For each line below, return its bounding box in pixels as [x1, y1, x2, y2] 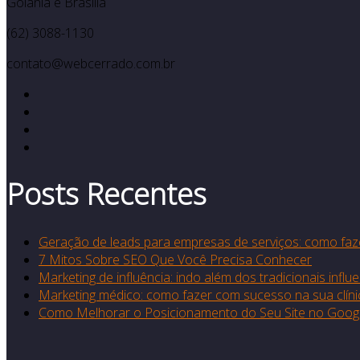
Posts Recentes [6, 174, 207, 214]
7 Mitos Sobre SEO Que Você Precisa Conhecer [39, 250, 312, 268]
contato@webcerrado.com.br [6, 54, 175, 72]
